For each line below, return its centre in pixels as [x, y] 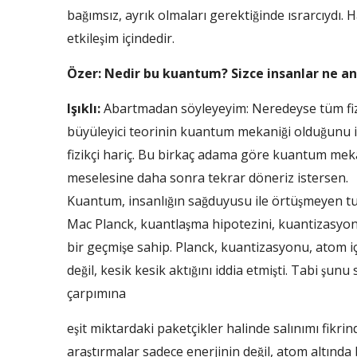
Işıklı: [84, 108]
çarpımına [96, 293]
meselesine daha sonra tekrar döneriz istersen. [208, 178]
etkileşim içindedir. [121, 38]
